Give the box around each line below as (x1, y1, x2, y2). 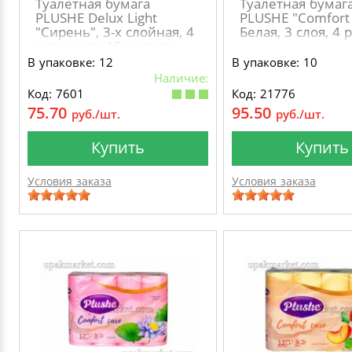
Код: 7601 (27, 86, 84, 101)
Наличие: (154, 70, 208, 86)
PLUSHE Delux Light (35, 9, 157, 27)
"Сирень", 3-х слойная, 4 (35, 23, 194, 41)
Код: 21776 (232, 86, 295, 101)
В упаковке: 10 (232, 54, 317, 70)
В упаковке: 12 (27, 54, 113, 70)
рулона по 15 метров (35, 37, 174, 55)
